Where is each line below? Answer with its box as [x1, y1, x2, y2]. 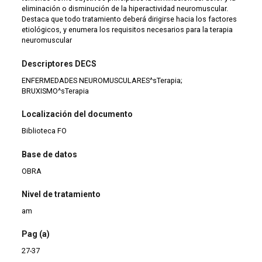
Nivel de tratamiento [22, 189, 101, 199]
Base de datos [22, 149, 78, 159]
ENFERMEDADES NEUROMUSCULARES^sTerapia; [22, 75, 183, 85]
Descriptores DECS [22, 58, 97, 68]
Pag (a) [22, 229, 50, 239]
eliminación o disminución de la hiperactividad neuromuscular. [22, 4, 229, 13]
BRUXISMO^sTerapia [22, 86, 89, 95]
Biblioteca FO [22, 126, 67, 136]
